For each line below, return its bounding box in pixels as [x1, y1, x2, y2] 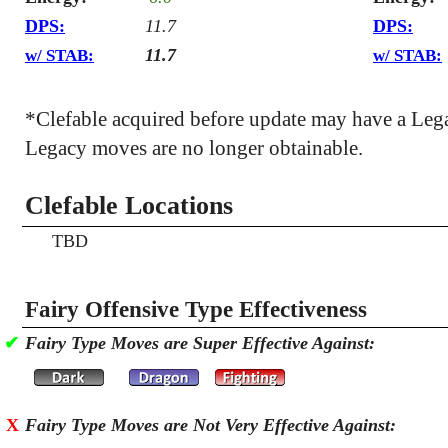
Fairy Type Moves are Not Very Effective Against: [25, 415, 396, 435]
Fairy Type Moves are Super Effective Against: [25, 333, 375, 353]
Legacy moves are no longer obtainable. [25, 136, 363, 159]
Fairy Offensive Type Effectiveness [25, 296, 367, 322]
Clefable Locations [25, 191, 233, 220]
